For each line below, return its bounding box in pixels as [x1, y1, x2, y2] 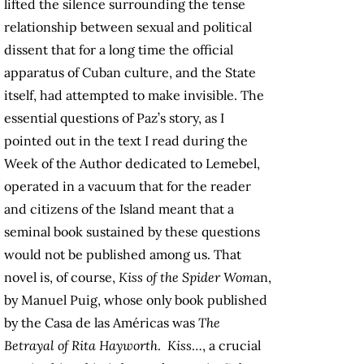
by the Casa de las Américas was [4, 314, 198, 331]
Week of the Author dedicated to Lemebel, [4, 155, 260, 172]
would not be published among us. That [4, 246, 241, 263]
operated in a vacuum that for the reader [4, 178, 251, 195]
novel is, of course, [4, 269, 119, 286]
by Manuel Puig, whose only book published [4, 292, 267, 309]
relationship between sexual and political [4, 19, 252, 36]
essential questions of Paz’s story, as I [4, 110, 224, 127]
